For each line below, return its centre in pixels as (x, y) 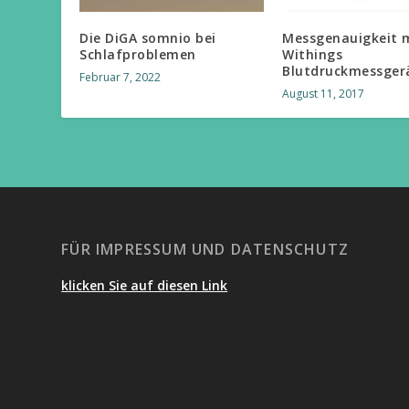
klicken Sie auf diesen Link (145, 285)
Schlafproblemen (138, 54)
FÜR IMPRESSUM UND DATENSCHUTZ (205, 249)
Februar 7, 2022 (121, 77)
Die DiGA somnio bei (148, 37)
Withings (313, 54)
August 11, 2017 (324, 93)
